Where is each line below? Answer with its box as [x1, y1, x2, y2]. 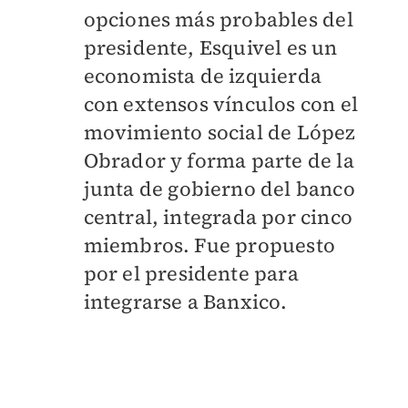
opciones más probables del [83, 5, 353, 34]
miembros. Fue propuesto [83, 231, 336, 260]
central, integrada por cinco [83, 203, 353, 231]
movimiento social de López [83, 118, 356, 147]
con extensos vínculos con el [83, 90, 359, 118]
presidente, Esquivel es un [83, 34, 338, 62]
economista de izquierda [83, 62, 322, 90]
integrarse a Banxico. [83, 288, 292, 316]
